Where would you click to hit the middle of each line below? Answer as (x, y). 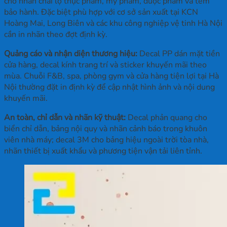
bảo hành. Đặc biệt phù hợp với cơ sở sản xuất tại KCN (101, 12)
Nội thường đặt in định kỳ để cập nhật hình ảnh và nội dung (109, 87)
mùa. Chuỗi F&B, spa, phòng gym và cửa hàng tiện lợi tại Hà (111, 76)
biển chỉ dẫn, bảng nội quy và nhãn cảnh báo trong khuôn (106, 129)
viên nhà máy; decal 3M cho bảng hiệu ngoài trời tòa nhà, (106, 140)
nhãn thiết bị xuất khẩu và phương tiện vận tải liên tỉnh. (103, 151)
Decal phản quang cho (166, 118)
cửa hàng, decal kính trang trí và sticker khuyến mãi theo (105, 65)
